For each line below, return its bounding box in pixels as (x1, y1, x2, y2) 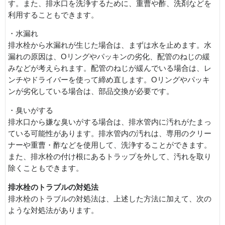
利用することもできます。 (8, 11, 98, 19)
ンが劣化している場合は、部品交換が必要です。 (8, 87, 174, 96)
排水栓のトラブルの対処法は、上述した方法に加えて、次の (8, 194, 211, 203)
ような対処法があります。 (8, 206, 98, 214)
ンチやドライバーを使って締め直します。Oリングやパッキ (8, 76, 210, 84)
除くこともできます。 (8, 164, 83, 172)
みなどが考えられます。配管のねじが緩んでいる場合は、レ (8, 64, 211, 73)
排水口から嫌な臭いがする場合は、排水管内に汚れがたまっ (8, 118, 211, 126)
